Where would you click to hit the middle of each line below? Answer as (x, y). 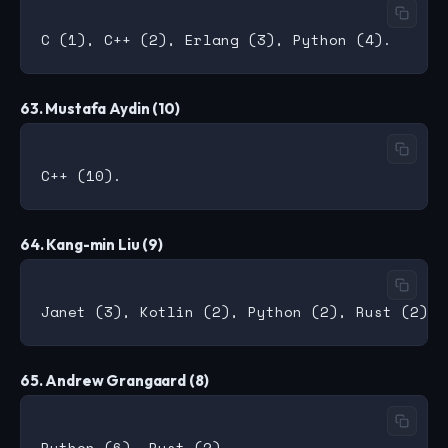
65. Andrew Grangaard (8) (114, 381)
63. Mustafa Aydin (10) (100, 109)
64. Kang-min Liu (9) (91, 245)
